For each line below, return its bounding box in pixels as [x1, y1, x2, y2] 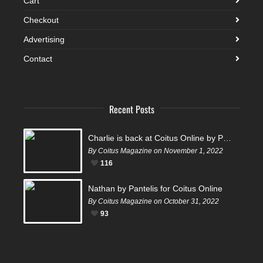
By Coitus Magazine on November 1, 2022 [88, 146, 223, 155]
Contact [23, 53, 52, 63]
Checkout [23, 15, 59, 25]
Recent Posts [109, 102, 154, 116]
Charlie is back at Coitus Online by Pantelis [223, 133, 231, 143]
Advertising [23, 34, 65, 44]
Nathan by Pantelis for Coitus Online [88, 183, 222, 193]
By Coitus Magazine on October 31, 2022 [88, 197, 219, 205]
